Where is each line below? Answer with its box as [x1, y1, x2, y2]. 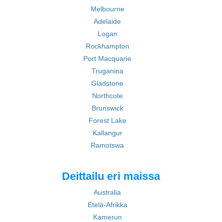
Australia [94, 188, 121, 196]
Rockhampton [85, 42, 129, 50]
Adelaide [94, 17, 121, 25]
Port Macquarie [83, 55, 131, 62]
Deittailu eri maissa [62, 170, 160, 182]
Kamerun [93, 213, 122, 221]
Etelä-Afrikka [87, 201, 127, 209]
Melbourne [90, 5, 124, 13]
